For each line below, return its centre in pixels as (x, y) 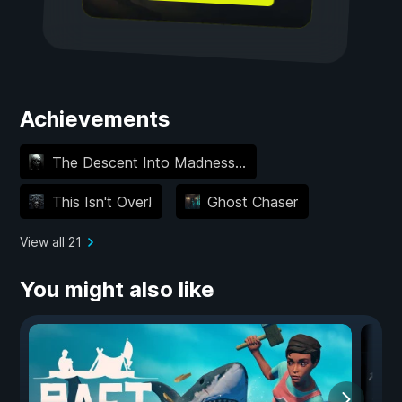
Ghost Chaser (253, 201)
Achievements (95, 119)
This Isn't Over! (101, 201)
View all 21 (51, 242)
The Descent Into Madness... (149, 162)
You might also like (117, 290)
